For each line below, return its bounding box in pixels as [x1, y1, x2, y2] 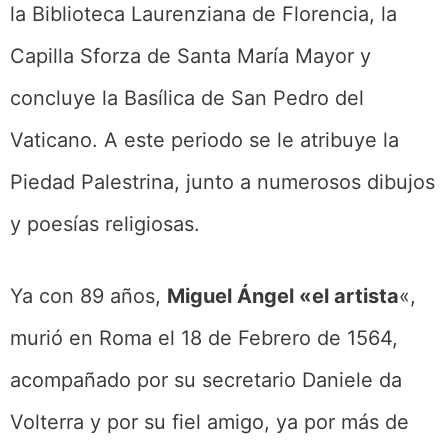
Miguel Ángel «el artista [167, 283, 399, 308]
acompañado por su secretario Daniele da [10, 367, 402, 392]
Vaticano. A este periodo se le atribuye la [10, 127, 399, 152]
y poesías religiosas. [10, 211, 200, 236]
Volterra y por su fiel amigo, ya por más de [10, 409, 409, 434]
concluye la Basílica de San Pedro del [10, 85, 364, 110]
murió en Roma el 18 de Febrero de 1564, [10, 325, 398, 350]
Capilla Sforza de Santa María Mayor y [10, 43, 371, 68]
